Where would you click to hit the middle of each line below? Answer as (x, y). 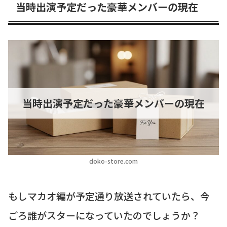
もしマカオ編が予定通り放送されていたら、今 (109, 196)
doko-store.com (113, 161)
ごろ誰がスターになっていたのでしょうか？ (104, 215)
